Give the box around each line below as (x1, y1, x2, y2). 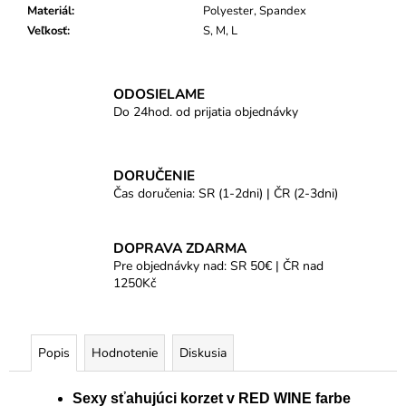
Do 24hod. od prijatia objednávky (113, 102, 298, 121)
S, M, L (203, 23, 237, 40)
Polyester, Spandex (203, 3, 306, 20)
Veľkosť (27, 23, 67, 40)
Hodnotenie (92, 344, 158, 362)
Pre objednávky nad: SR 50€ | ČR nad (113, 257, 324, 275)
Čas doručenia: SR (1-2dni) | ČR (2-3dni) (113, 184, 338, 202)
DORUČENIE (113, 165, 195, 185)
